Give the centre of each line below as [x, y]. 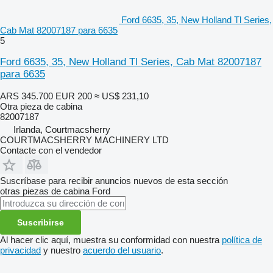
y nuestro [62, 250]
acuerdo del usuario [122, 250]
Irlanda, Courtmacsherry [62, 129]
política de [242, 239]
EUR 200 [74, 96]
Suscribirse [41, 222]
